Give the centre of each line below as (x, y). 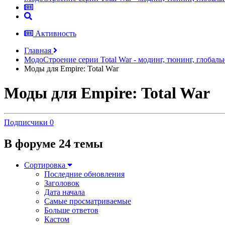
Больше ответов (71, 210)
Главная (39, 50)
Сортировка (46, 165)
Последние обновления (84, 174)
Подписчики (26, 123)
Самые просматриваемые (88, 201)
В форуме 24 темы (53, 144)
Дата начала (65, 192)
